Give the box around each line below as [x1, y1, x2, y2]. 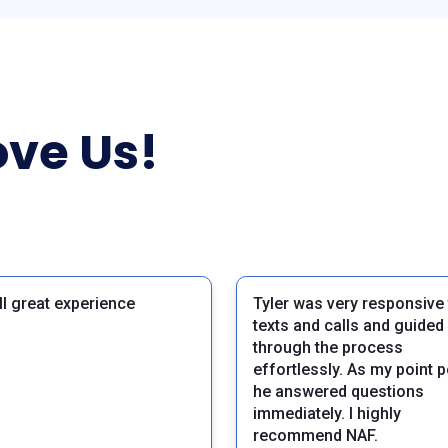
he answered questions [253, 382, 424, 402]
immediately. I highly [253, 404, 401, 424]
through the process [253, 338, 403, 358]
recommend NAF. [253, 426, 378, 446]
